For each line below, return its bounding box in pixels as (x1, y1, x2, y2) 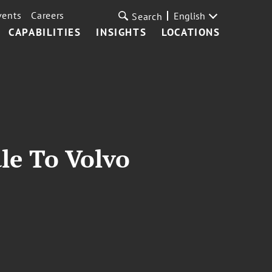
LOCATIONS (161, 25, 220, 39)
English (173, 10, 205, 22)
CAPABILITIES (8, 25, 81, 39)
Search (132, 10, 163, 22)
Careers (31, 9, 65, 21)
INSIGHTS (96, 25, 147, 39)
